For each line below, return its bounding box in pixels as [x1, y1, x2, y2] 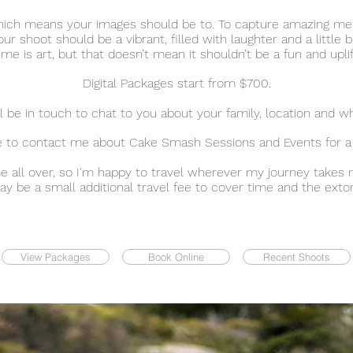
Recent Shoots [263, 251, 330, 263]
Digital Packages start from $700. [82, 76, 271, 91]
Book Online [148, 251, 204, 263]
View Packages [20, 251, 91, 263]
